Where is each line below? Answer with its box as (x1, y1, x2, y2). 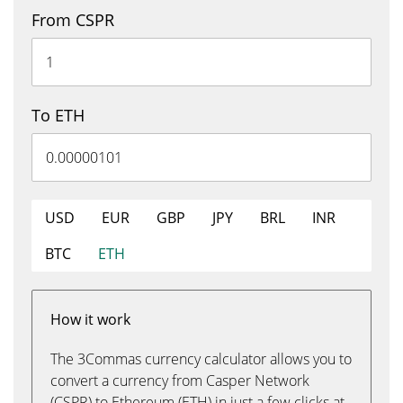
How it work (50, 309, 130, 329)
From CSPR (31, 9, 114, 31)
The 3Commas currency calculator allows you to (50, 349, 352, 369)
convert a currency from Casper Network (50, 371, 309, 390)
